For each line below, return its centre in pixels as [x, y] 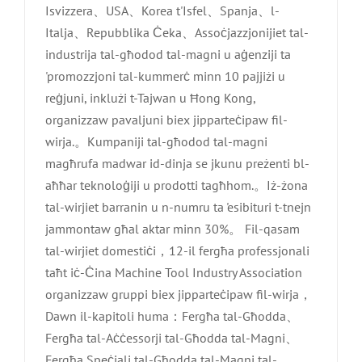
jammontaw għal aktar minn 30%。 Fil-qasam [173, 229]
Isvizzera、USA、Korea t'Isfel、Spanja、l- [162, 11]
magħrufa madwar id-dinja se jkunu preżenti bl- [177, 164]
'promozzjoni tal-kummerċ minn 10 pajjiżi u [165, 76]
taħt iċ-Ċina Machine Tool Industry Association [174, 273]
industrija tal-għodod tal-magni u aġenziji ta [168, 55]
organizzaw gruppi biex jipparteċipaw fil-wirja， [179, 295]
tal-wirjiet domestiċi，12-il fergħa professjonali [177, 251]
